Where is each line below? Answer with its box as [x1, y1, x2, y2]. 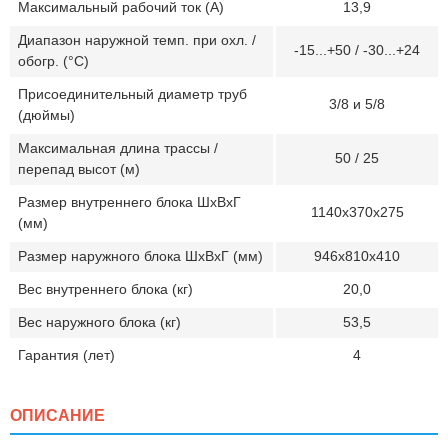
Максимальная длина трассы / [18, 140, 218, 156]
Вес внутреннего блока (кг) [18, 281, 193, 297]
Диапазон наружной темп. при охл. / [18, 32, 256, 48]
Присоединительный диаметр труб [18, 86, 247, 102]
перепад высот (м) [18, 161, 140, 177]
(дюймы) [18, 107, 75, 123]
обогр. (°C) [18, 53, 89, 69]
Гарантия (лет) [18, 347, 115, 363]
